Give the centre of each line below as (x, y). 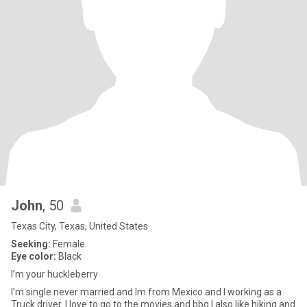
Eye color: (34, 256)
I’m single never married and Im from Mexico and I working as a (146, 292)
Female (68, 244)
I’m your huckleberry (54, 274)
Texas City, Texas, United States (79, 226)
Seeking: (31, 244)
